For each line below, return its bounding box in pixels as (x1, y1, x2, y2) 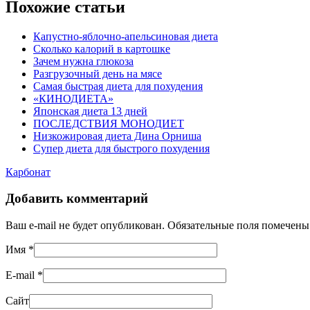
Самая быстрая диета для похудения (33, 80, 203, 92)
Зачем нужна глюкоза (33, 55, 134, 67)
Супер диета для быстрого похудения (33, 142, 210, 154)
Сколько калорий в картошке (33, 42, 170, 55)
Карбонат (6, 165, 51, 178)
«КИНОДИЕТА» (33, 92, 113, 104)
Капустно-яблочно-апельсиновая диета (33, 30, 218, 42)
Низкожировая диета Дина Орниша (33, 129, 201, 142)
